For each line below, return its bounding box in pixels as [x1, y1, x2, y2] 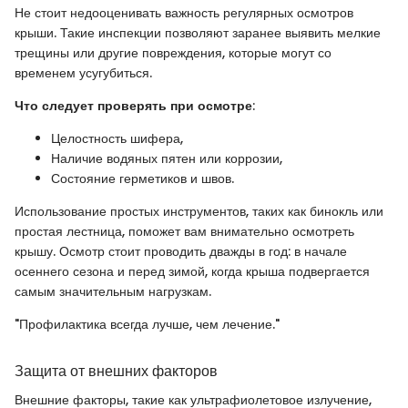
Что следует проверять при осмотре [15, 97, 252, 116]
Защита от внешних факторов [15, 361, 218, 382]
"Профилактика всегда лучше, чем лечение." [15, 315, 280, 334]
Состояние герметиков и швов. [51, 169, 234, 189]
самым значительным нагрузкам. [15, 282, 211, 301]
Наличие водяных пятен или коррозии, [51, 149, 282, 168]
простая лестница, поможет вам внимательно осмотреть [15, 222, 354, 241]
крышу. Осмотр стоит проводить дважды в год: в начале [15, 242, 347, 261]
